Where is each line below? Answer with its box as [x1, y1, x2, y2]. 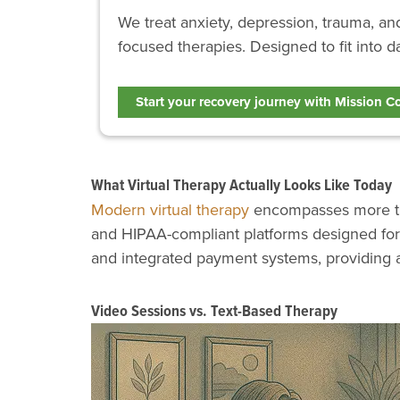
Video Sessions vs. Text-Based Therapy [91, 298, 337, 322]
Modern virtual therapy [91, 198, 249, 221]
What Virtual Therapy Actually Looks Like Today [91, 173, 392, 197]
